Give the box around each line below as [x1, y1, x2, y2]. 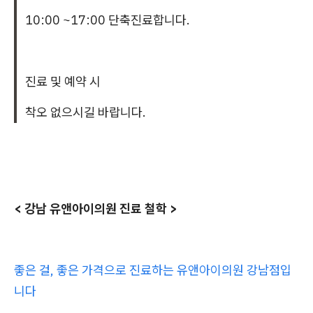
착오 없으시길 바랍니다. [25, 103, 146, 120]
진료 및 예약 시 [25, 73, 101, 89]
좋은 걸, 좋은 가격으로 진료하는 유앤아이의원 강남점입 [14, 261, 291, 278]
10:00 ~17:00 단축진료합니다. [25, 11, 190, 28]
